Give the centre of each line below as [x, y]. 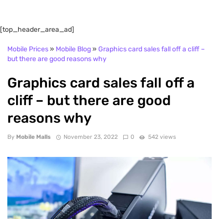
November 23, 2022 [90, 137]
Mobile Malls [33, 137]
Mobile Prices [28, 49]
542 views [162, 137]
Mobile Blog [73, 49]
